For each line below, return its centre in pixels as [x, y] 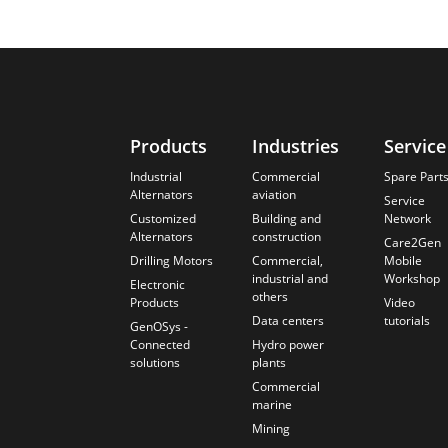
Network [407, 219]
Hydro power [287, 345]
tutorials [406, 321]
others [269, 297]
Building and [286, 219]
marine [271, 405]
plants [268, 363]
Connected [159, 345]
